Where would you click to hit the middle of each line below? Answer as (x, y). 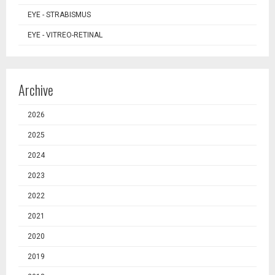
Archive (36, 90)
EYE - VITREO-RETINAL (65, 35)
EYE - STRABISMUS (59, 15)
